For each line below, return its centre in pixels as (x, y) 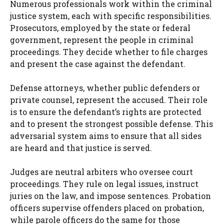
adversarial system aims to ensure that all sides (106, 136)
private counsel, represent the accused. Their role (109, 100)
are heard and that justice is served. (81, 148)
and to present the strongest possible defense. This (111, 124)
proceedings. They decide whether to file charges (109, 52)
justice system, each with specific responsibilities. (111, 16)
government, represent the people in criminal (102, 40)
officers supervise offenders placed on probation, (107, 208)
